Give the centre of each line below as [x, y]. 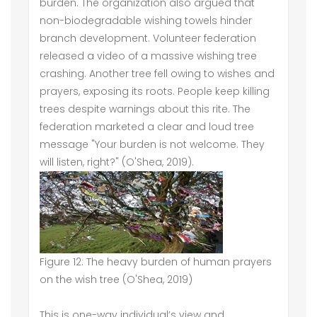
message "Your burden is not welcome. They [152, 144]
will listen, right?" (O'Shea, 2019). [117, 162]
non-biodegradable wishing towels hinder [146, 21]
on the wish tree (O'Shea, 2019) [116, 279]
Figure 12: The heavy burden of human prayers [156, 262]
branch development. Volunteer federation [148, 38]
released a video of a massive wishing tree [148, 56]
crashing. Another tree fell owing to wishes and [157, 74]
